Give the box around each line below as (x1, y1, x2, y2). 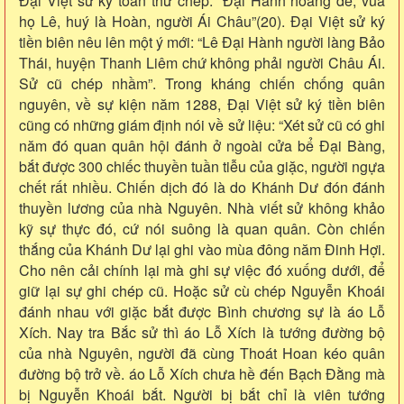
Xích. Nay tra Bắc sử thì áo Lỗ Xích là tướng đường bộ (19, 321, 385, 343)
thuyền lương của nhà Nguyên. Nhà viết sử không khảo (19, 197, 385, 218)
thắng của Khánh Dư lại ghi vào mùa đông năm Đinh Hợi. (19, 238, 385, 260)
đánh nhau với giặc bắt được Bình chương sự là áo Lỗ (19, 300, 385, 322)
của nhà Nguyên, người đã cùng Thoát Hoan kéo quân (19, 342, 385, 363)
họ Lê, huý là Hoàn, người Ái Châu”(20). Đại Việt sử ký (19, 10, 385, 32)
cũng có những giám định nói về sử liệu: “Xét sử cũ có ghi (19, 114, 385, 135)
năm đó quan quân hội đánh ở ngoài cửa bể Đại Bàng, (19, 134, 385, 156)
